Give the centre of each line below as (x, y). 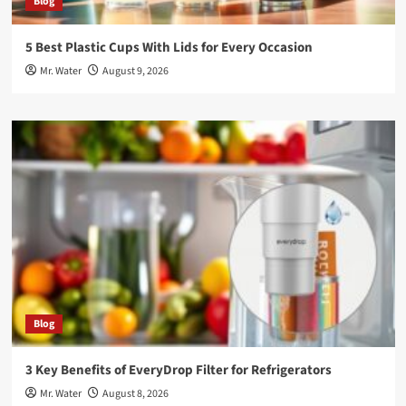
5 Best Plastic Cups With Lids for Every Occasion (169, 48)
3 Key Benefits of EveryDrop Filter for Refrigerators (178, 371)
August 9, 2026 (135, 72)
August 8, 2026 (135, 394)
